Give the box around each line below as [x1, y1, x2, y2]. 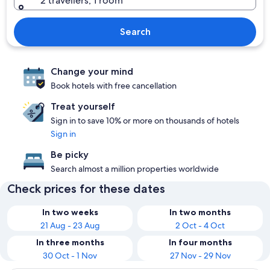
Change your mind [51, 66, 133, 77]
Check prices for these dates [7, 181, 165, 196]
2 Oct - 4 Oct [175, 220, 225, 231]
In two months [169, 207, 231, 218]
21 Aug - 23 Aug [40, 220, 100, 231]
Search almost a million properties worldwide [51, 163, 219, 174]
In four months [168, 237, 232, 248]
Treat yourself [51, 101, 115, 112]
